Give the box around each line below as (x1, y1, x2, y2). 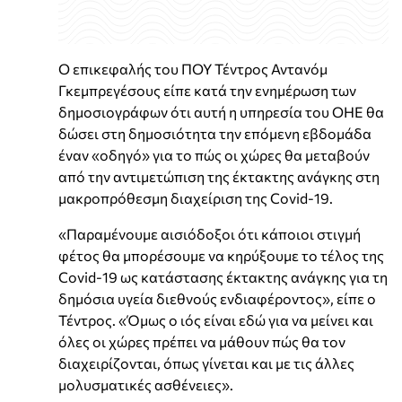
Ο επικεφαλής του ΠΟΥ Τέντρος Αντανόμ (58, 59, 328, 77)
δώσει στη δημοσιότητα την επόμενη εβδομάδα (58, 124, 371, 142)
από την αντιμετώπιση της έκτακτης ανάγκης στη (58, 167, 380, 185)
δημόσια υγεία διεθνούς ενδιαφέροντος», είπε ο (58, 289, 376, 307)
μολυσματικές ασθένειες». (58, 375, 233, 393)
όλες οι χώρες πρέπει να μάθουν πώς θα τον (58, 332, 345, 350)
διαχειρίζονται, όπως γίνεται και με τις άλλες (58, 354, 354, 371)
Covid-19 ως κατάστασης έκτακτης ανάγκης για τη (58, 267, 388, 285)
